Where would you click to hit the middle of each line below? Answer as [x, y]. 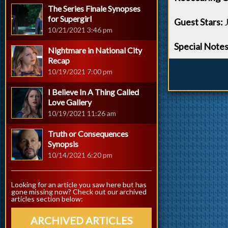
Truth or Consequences [88, 134]
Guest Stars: [198, 22]
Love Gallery [70, 102]
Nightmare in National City [95, 50]
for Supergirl [70, 19]
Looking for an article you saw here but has [79, 184]
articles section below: [47, 199]
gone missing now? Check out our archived [79, 192]
